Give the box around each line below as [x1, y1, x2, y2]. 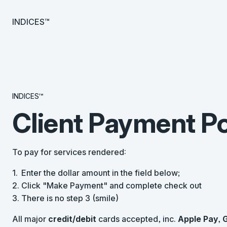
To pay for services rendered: [12, 146, 126, 157]
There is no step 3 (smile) [21, 193, 119, 203]
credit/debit [48, 213, 96, 224]
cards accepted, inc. [96, 213, 178, 224]
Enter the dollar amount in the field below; [21, 167, 180, 178]
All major [12, 213, 48, 224]
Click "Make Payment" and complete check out [21, 180, 202, 191]
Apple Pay [178, 213, 218, 224]
